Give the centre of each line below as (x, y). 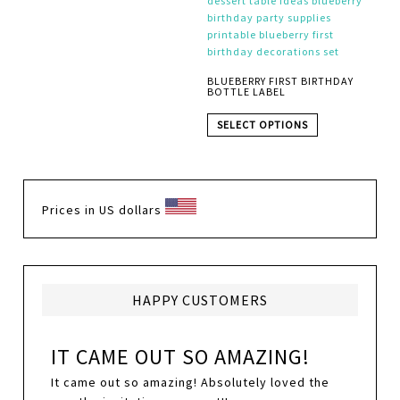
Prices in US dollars (104, 210)
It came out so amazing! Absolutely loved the (191, 383)
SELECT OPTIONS (262, 125)
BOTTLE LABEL (246, 92)
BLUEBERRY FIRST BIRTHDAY (280, 81)
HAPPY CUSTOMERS (200, 300)
